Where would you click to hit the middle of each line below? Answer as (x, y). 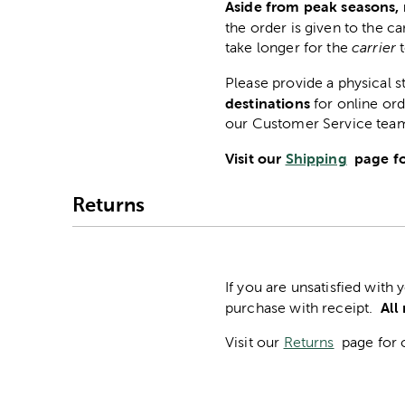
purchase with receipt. (301, 308)
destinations (268, 104)
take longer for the (289, 48)
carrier (374, 48)
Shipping (316, 159)
